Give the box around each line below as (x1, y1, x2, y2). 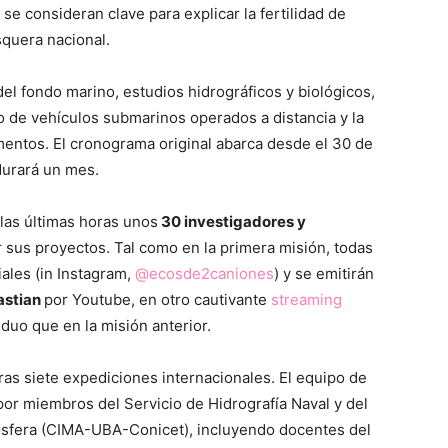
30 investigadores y (158, 212, 306, 231)
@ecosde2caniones (135, 264, 274, 283)
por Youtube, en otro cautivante (44, 290, 271, 309)
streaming (271, 290, 342, 309)
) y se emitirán (274, 264, 374, 283)
